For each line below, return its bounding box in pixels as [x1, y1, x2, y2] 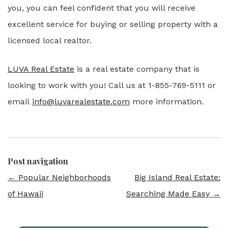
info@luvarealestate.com [32, 97, 130, 106]
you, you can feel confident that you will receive [8, 3, 195, 13]
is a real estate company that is [74, 64, 199, 74]
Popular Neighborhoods [16, 173, 111, 182]
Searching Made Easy [126, 189, 212, 198]
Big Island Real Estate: [134, 173, 220, 182]
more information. [130, 97, 204, 106]
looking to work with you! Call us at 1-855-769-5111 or [8, 80, 216, 90]
